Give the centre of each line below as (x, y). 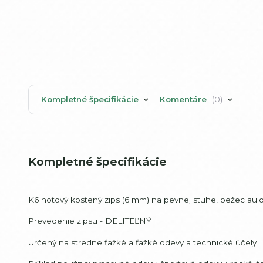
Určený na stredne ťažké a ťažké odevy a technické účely (142, 242)
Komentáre (184, 99)
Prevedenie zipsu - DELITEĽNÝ (90, 221)
